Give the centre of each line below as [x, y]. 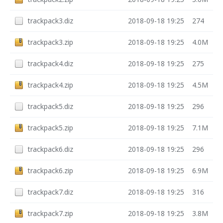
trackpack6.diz [51, 149]
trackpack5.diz [51, 106]
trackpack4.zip [51, 85]
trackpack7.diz [51, 192]
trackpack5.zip [51, 128]
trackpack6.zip [51, 170]
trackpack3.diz [51, 21]
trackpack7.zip [51, 213]
